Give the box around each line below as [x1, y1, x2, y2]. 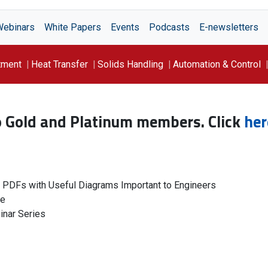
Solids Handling [98, 58, 163, 70]
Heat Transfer [31, 58, 88, 70]
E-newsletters [199, 22, 258, 33]
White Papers [44, 22, 101, 33]
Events [111, 22, 139, 33]
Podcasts [149, 22, 190, 33]
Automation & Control [173, 58, 261, 70]
